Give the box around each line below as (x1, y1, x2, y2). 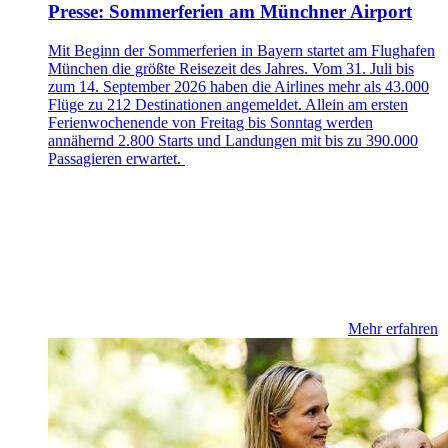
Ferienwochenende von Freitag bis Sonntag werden (48, 113, 373, 131)
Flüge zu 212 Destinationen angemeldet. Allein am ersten (48, 95, 408, 113)
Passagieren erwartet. (48, 149, 185, 167)
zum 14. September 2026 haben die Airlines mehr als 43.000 (48, 77, 429, 95)
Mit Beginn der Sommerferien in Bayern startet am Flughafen (48, 41, 435, 59)
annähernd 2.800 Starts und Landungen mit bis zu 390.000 (48, 131, 418, 149)
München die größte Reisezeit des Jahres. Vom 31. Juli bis (48, 59, 414, 77)
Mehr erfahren (348, 319, 438, 337)
